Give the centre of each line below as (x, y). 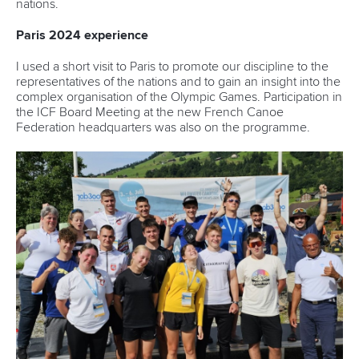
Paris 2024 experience (82, 35)
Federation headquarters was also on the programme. (163, 127)
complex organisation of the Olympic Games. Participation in (179, 97)
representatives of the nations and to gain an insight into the (178, 82)
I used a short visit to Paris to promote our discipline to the (172, 67)
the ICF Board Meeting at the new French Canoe (150, 112)
